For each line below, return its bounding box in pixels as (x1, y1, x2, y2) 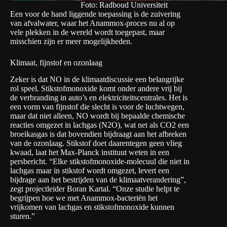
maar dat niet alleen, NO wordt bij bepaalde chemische (10, 111, 185, 120)
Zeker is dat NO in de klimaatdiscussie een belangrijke (10, 74, 184, 84)
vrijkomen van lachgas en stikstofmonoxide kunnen (10, 202, 174, 211)
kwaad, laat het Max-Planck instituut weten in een (10, 147, 169, 157)
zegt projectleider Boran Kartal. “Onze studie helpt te (10, 184, 179, 193)
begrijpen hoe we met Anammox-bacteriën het (10, 193, 158, 202)
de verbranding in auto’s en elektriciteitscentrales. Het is (10, 93, 187, 102)
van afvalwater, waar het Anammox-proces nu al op (10, 19, 175, 28)
